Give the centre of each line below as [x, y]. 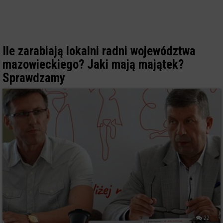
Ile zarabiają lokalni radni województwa [99, 51]
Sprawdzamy [34, 78]
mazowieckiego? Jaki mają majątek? [93, 64]
